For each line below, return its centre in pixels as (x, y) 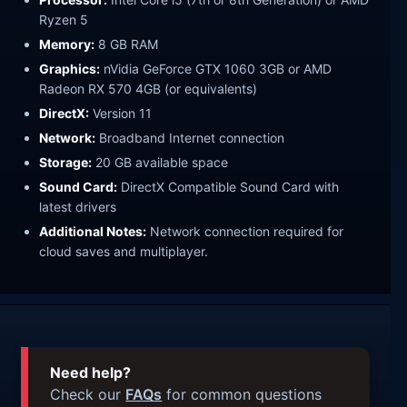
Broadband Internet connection (190, 137)
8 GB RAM (127, 45)
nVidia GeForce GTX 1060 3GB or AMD (216, 69)
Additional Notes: (93, 231)
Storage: (66, 162)
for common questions (242, 395)
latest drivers (78, 206)
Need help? (91, 373)
